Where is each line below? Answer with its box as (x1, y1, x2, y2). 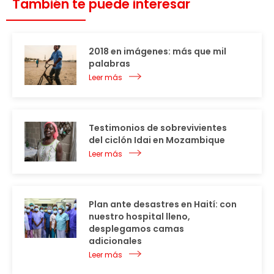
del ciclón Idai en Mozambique (89, 133, 225, 146)
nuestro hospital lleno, (89, 210, 190, 223)
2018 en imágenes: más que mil (89, 45, 226, 57)
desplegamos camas (89, 222, 184, 235)
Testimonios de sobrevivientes (89, 121, 227, 134)
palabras (89, 57, 130, 70)
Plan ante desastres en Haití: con (89, 198, 237, 210)
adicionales (89, 234, 142, 247)
